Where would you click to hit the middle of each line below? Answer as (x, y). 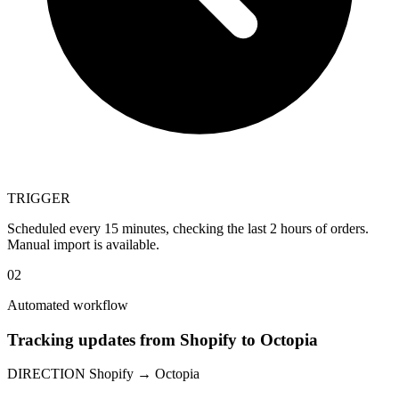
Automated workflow (68, 305)
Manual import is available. (83, 244)
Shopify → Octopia (144, 374)
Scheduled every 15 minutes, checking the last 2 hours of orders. (188, 228)
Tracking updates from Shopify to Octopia (163, 339)
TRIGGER (39, 198)
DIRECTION (46, 374)
